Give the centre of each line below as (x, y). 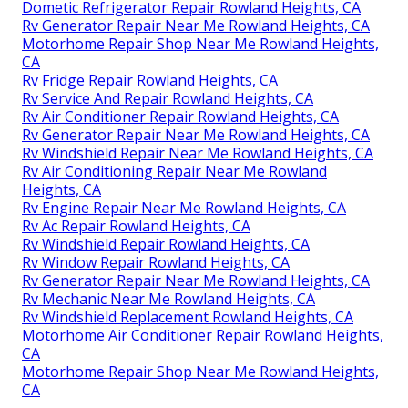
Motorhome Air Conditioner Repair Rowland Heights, (203, 336)
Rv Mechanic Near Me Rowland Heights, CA (168, 299)
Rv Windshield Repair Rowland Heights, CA (166, 245)
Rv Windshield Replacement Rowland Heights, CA (188, 317)
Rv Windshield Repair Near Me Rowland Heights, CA (198, 153)
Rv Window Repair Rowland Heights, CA (156, 263)
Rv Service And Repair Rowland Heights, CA (168, 99)
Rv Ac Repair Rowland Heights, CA (136, 226)
